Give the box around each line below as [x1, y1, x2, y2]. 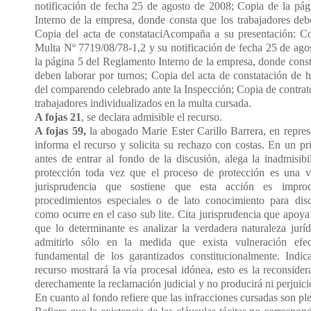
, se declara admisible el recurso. [81, 110, 222, 123]
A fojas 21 [35, 110, 81, 123]
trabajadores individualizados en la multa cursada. [35, 96, 251, 109]
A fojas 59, [35, 124, 86, 137]
